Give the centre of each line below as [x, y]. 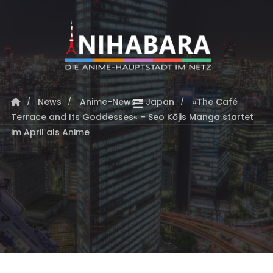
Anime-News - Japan [127, 102]
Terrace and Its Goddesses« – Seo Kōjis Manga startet [132, 117]
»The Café [215, 102]
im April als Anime [50, 132]
